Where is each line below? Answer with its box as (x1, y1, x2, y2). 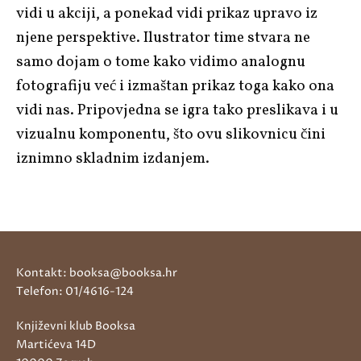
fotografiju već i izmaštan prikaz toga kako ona (16, 75, 334, 97)
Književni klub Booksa (16, 317, 135, 334)
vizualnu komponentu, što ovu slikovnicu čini (16, 123, 326, 145)
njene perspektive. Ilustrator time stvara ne (16, 27, 310, 48)
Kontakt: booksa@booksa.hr (16, 264, 177, 280)
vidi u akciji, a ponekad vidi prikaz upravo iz (16, 2, 317, 24)
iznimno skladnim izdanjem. (16, 147, 210, 169)
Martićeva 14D (16, 336, 96, 352)
